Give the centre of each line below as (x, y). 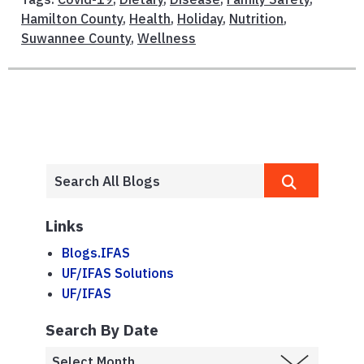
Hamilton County (72, 18)
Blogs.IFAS (96, 253)
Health (150, 18)
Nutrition (256, 18)
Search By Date (102, 330)
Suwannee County (76, 38)
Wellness (167, 38)
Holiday (200, 18)
